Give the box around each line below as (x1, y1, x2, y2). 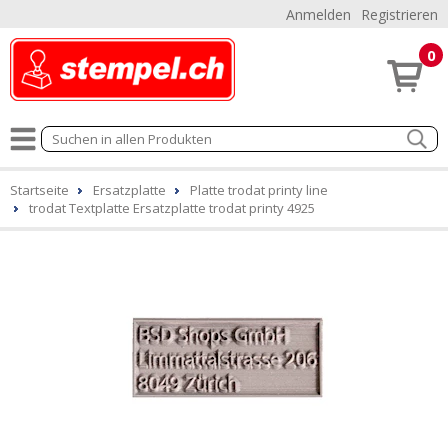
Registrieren (361, 5, 438, 24)
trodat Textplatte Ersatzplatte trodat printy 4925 (29, 199, 315, 217)
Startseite (10, 181, 69, 199)
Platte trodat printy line (190, 181, 328, 199)
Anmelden (286, 5, 351, 24)
